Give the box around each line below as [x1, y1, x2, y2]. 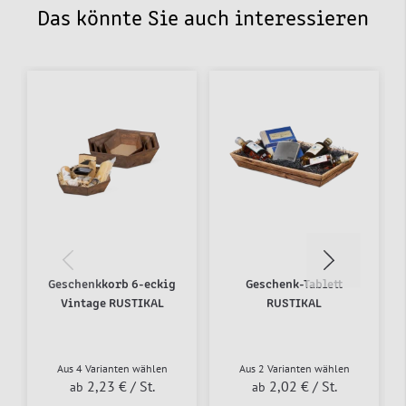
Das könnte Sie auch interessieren [37, 8, 369, 31]
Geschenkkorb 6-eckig [48, 277, 176, 291]
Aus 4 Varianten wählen [56, 361, 168, 375]
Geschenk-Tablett [246, 277, 343, 291]
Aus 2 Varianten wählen [238, 361, 350, 375]
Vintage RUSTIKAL [60, 296, 164, 310]
